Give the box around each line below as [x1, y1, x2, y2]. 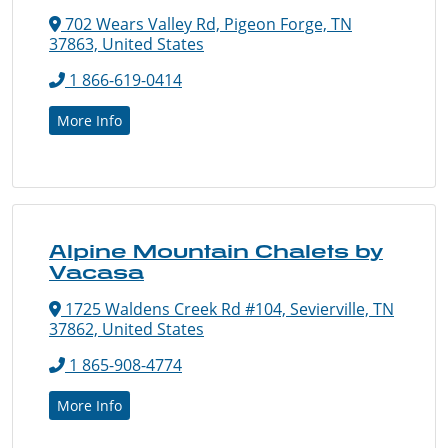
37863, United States [49, 32, 204, 55]
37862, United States [49, 317, 204, 340]
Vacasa [49, 260, 144, 283]
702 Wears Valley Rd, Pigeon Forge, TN [61, 12, 352, 35]
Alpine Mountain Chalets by [49, 239, 383, 262]
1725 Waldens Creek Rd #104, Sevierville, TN [61, 297, 394, 320]
